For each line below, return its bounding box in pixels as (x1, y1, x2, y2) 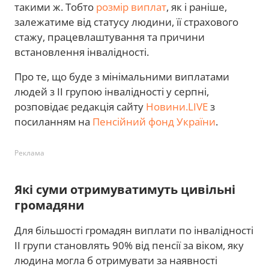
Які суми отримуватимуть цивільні (14, 181, 235, 198)
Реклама (14, 147, 44, 158)
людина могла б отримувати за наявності (14, 253, 217, 267)
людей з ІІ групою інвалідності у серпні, (14, 84, 209, 98)
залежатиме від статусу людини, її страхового (14, 14, 238, 29)
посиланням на (14, 114, 92, 128)
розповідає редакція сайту (14, 99, 146, 113)
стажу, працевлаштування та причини (14, 29, 205, 44)
